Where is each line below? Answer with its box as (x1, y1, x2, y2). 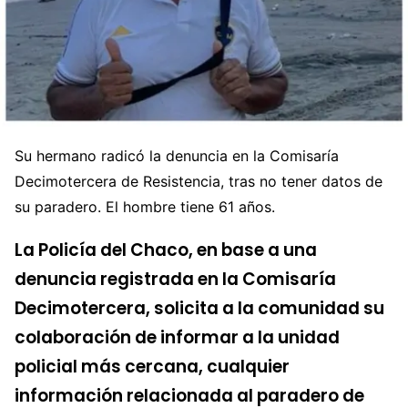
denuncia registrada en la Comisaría (15, 267, 336, 292)
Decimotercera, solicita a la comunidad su (15, 296, 384, 321)
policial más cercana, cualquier (15, 354, 290, 380)
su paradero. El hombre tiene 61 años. (15, 197, 275, 216)
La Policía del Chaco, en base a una (15, 238, 317, 263)
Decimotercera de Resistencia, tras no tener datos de (15, 171, 382, 190)
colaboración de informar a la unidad (15, 325, 340, 351)
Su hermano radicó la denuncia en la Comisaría (15, 146, 339, 165)
